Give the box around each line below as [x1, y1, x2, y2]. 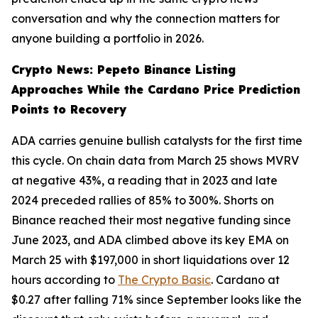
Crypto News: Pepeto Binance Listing [11, 62, 236, 77]
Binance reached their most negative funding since [11, 213, 291, 228]
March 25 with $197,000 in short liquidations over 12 [11, 253, 290, 268]
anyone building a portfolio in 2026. [11, 31, 204, 46]
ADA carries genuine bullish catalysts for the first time [11, 133, 302, 148]
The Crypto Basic [118, 273, 211, 287]
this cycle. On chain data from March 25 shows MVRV [11, 153, 299, 168]
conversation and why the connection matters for [11, 11, 280, 26]
